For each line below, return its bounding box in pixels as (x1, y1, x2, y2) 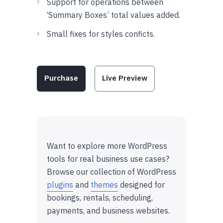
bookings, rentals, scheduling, (47, 192, 153, 203)
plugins (47, 179, 73, 190)
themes (91, 179, 118, 190)
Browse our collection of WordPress (47, 166, 176, 177)
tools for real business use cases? (47, 153, 169, 164)
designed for (118, 179, 165, 190)
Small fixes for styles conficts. (47, 28, 155, 39)
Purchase (44, 73, 78, 83)
